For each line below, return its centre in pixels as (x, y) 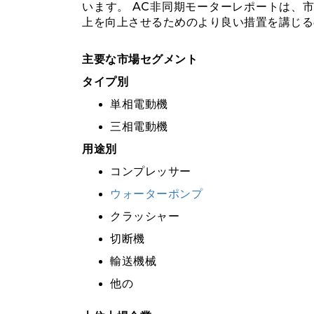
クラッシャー (145, 216)
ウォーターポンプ (156, 194)
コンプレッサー (151, 171)
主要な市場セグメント (140, 59)
